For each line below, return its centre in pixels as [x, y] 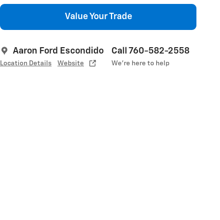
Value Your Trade [98, 17]
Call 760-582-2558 [151, 51]
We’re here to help [140, 64]
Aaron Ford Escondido [58, 51]
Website [71, 64]
